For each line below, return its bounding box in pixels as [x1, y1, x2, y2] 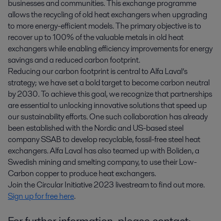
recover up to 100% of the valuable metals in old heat [8, 32, 184, 43]
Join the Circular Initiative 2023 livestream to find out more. [8, 179, 205, 191]
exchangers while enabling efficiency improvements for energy [8, 43, 213, 55]
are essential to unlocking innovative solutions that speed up [8, 100, 207, 111]
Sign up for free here [8, 190, 74, 202]
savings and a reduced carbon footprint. [8, 54, 140, 66]
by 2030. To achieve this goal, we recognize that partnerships [8, 88, 212, 100]
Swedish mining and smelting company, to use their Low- [8, 156, 197, 168]
